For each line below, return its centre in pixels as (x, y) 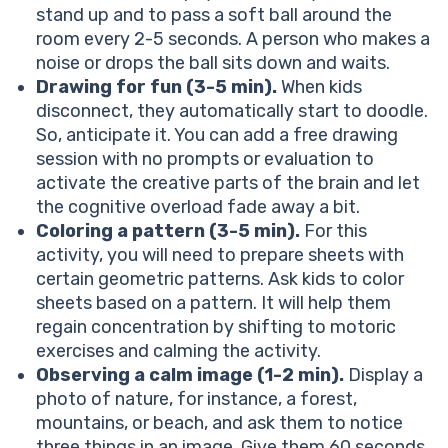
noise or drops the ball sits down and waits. (213, 63)
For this (333, 231)
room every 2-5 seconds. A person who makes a (233, 39)
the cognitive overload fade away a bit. (198, 207)
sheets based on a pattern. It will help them (213, 303)
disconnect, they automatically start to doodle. (232, 111)
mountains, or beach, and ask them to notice (219, 423)
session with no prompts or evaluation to (205, 159)
